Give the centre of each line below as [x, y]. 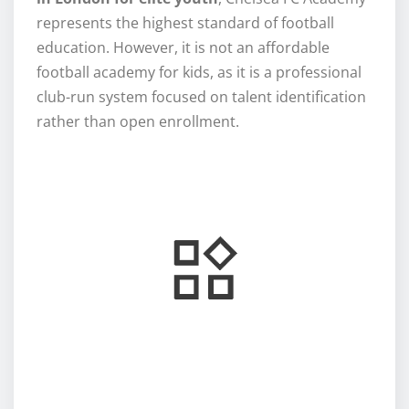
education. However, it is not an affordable [183, 48]
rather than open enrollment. [140, 122]
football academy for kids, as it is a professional [199, 73]
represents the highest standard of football [185, 23]
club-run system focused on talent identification [201, 97]
